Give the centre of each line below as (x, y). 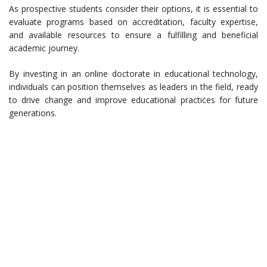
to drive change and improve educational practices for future (133, 100)
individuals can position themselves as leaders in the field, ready (133, 87)
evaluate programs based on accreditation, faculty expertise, (133, 22)
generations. (33, 113)
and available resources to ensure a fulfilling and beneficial (133, 35)
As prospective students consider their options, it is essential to (133, 9)
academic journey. (44, 48)
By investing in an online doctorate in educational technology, (133, 74)
